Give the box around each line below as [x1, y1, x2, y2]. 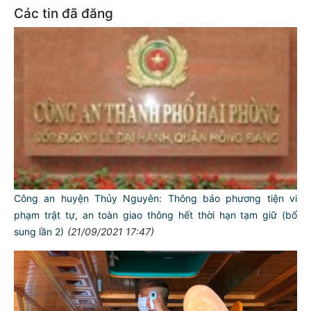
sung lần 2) [14, 226, 64, 238]
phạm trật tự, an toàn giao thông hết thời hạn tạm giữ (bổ [14, 209, 297, 221]
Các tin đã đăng [14, 6, 113, 22]
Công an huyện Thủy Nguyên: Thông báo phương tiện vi [14, 192, 297, 205]
